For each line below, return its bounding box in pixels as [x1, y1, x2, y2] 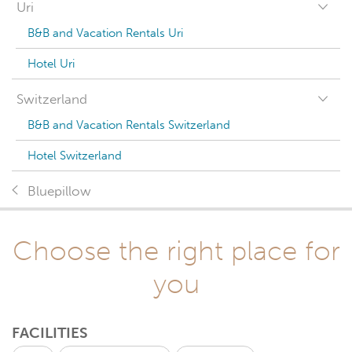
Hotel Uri [27, 57, 75, 71]
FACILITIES [12, 324, 88, 342]
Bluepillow [27, 183, 91, 200]
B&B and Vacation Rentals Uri [27, 26, 183, 40]
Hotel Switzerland [27, 148, 122, 163]
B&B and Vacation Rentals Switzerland [27, 118, 230, 132]
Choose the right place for [12, 234, 340, 267]
